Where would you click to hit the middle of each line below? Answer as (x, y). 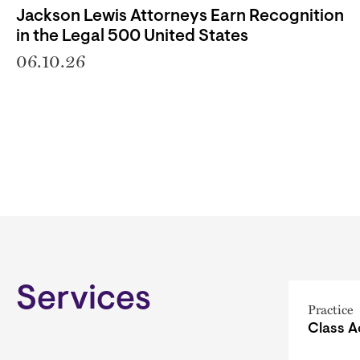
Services (84, 300)
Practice (331, 309)
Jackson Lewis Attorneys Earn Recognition (180, 16)
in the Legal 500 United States (132, 36)
